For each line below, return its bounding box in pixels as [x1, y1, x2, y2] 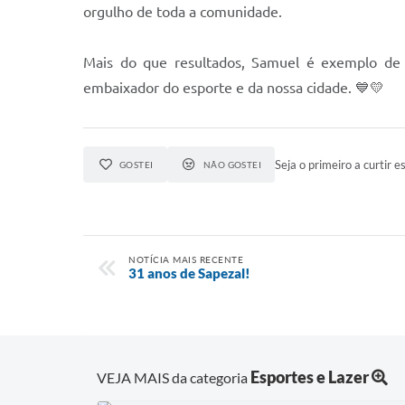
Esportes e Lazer [250, 366, 369, 387]
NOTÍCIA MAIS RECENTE [128, 254, 243, 265]
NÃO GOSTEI [202, 159, 262, 170]
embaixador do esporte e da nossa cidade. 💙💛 [83, 80, 384, 96]
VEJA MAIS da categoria [97, 368, 250, 386]
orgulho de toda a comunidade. [83, 4, 282, 20]
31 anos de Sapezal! [128, 265, 250, 281]
